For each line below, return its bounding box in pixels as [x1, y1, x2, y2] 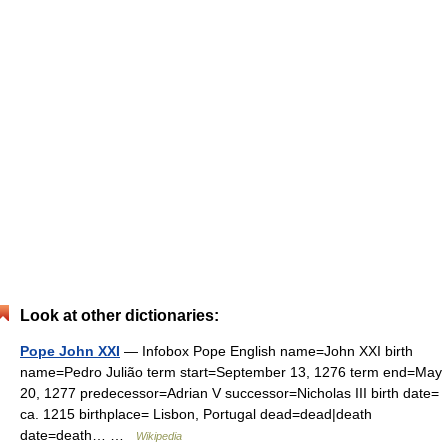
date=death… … [20, 426, 136, 443]
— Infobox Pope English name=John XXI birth [120, 342, 413, 359]
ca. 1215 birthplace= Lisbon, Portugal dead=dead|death [20, 405, 372, 422]
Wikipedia [136, 429, 182, 442]
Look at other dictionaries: [20, 306, 219, 324]
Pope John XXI [20, 342, 120, 359]
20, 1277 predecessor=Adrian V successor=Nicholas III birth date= [20, 384, 439, 401]
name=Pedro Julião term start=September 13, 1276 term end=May [20, 363, 442, 380]
